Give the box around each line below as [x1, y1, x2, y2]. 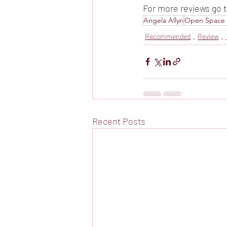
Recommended [145, 31, 191, 41]
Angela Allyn [143, 15, 183, 25]
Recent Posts [92, 115, 145, 127]
